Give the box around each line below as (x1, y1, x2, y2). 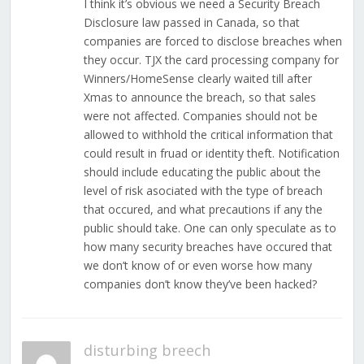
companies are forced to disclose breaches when (83, 33, 342, 50)
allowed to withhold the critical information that (83, 127, 333, 143)
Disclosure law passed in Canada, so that (83, 15, 300, 31)
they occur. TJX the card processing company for (83, 52, 339, 68)
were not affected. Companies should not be (83, 108, 318, 124)
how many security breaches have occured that (83, 239, 332, 255)
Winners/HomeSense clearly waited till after (83, 71, 312, 87)
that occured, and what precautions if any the (83, 201, 323, 218)
